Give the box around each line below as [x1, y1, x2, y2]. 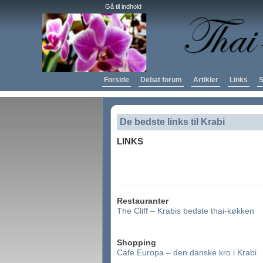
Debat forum [140, 76, 182, 84]
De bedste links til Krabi [120, 117, 225, 127]
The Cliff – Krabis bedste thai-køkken [117, 206, 254, 215]
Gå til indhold [105, 3, 141, 10]
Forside [104, 76, 129, 84]
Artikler [193, 76, 218, 84]
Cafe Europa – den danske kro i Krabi [117, 248, 257, 257]
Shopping [117, 238, 156, 247]
